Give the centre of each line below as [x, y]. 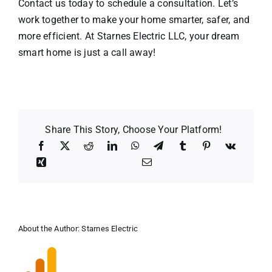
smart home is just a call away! [87, 53]
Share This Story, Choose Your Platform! [134, 130]
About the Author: [50, 229]
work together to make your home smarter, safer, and [134, 20]
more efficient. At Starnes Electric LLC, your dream [129, 36]
